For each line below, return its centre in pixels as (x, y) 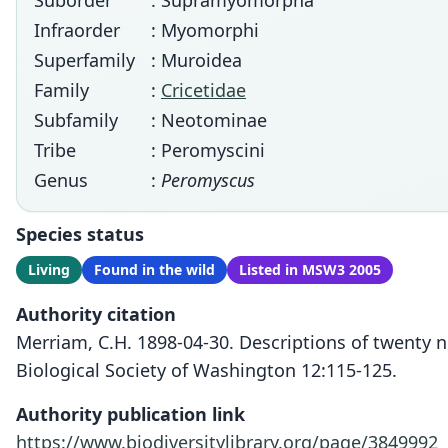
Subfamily (76, 120)
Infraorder (77, 30)
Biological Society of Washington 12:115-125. (206, 370)
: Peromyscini (208, 150)
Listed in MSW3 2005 (310, 269)
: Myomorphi (205, 30)
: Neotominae (209, 120)
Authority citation (96, 314)
